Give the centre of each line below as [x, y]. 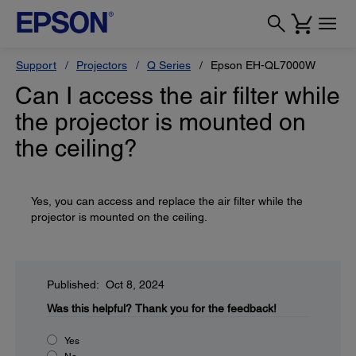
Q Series [169, 65]
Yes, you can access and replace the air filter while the [167, 201]
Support [36, 65]
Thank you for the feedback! [206, 308]
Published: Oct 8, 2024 [106, 284]
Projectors [102, 65]
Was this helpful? [89, 308]
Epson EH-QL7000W [263, 65]
